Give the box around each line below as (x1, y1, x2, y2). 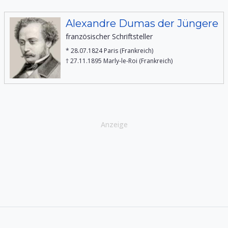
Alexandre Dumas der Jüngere (66, 17, 218, 30)
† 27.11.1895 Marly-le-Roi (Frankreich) (66, 56, 173, 65)
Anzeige (100, 120, 128, 129)
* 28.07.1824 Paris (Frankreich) (66, 46, 153, 55)
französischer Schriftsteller (66, 32, 153, 41)
